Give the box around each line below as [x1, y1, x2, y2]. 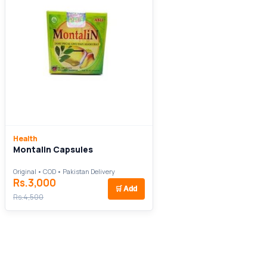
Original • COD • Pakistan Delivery [13, 166, 115, 176]
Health [13, 133, 38, 144]
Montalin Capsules [13, 143, 93, 155]
